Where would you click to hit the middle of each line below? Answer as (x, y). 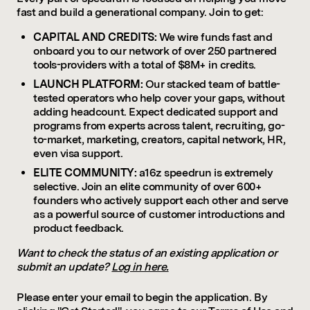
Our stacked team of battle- (212, 84)
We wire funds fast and (216, 37)
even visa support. (78, 153)
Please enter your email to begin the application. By (142, 297)
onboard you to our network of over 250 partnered (155, 51)
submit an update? (64, 267)
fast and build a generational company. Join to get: (140, 12)
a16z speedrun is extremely (206, 173)
